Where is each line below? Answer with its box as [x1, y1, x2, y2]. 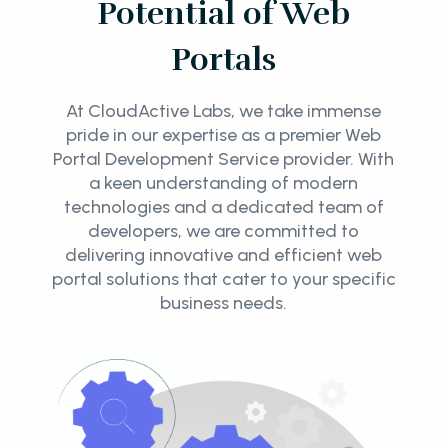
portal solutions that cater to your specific [51, 268, 396, 291]
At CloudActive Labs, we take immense [66, 100, 382, 123]
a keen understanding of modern [89, 172, 359, 195]
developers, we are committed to [88, 220, 360, 243]
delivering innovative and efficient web [65, 244, 383, 267]
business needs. [160, 292, 288, 315]
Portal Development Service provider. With [53, 148, 395, 171]
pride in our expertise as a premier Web [66, 124, 382, 147]
